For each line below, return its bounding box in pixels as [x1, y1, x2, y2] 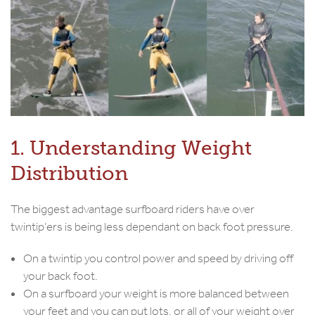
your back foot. [23, 269, 98, 284]
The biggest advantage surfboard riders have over [11, 202, 255, 217]
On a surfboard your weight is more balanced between [23, 286, 289, 302]
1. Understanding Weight [11, 136, 252, 160]
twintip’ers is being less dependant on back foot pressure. [11, 219, 293, 235]
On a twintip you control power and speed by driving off [23, 251, 293, 266]
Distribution [11, 162, 128, 186]
